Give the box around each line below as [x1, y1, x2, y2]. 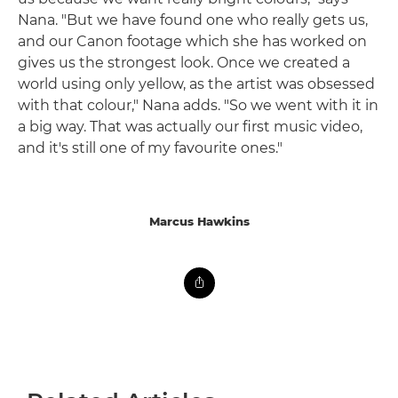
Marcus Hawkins [148, 214, 250, 229]
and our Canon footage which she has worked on [18, 33, 367, 51]
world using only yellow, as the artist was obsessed [18, 76, 375, 93]
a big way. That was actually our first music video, [18, 118, 362, 136]
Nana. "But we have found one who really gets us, [18, 12, 368, 29]
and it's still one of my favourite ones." [18, 139, 283, 157]
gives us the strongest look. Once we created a [18, 54, 350, 72]
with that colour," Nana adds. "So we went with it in [18, 97, 378, 115]
